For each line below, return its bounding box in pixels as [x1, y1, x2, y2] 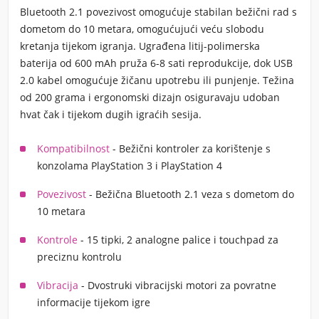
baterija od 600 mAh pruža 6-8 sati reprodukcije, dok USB [20, 56, 293, 70]
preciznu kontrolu [37, 250, 122, 263]
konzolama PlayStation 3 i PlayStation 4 [37, 159, 222, 172]
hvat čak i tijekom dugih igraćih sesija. [20, 108, 202, 121]
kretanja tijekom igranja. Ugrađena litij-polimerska [20, 39, 260, 53]
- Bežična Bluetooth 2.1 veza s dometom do [86, 187, 294, 201]
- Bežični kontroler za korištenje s [110, 142, 271, 155]
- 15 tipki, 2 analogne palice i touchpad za [78, 233, 278, 246]
